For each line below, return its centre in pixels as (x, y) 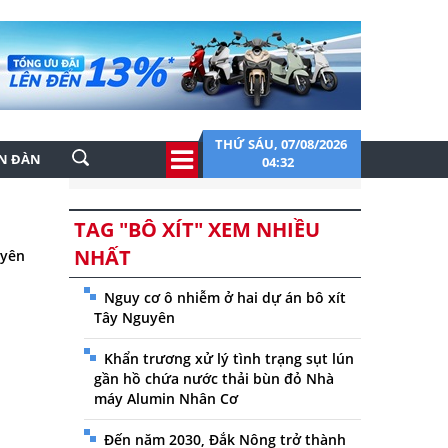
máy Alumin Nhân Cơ (165, 398)
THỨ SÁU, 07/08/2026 (281, 144)
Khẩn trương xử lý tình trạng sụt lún (228, 358)
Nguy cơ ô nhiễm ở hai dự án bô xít (224, 297)
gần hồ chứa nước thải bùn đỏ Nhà (213, 378)
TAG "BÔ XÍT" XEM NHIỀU (196, 229)
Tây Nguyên (134, 317)
